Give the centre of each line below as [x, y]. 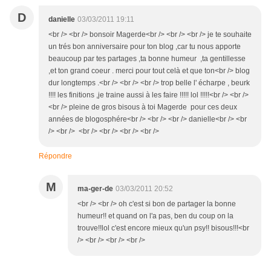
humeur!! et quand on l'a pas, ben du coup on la [155, 216]
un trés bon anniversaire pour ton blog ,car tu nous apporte [145, 47]
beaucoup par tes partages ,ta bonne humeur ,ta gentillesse [147, 59]
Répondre [55, 156]
